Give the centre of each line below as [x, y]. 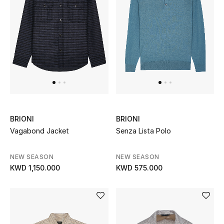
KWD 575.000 [139, 168]
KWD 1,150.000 [35, 168]
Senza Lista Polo [143, 131]
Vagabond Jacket [39, 131]
